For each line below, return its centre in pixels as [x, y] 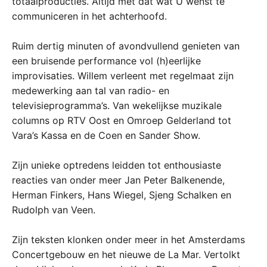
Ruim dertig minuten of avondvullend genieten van [126, 46]
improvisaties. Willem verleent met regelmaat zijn [123, 75]
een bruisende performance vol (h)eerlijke [106, 60]
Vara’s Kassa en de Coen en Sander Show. [106, 135]
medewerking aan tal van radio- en [91, 90]
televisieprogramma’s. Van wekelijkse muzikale [117, 105]
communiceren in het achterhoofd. [89, 16]
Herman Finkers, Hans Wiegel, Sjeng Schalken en [122, 195]
